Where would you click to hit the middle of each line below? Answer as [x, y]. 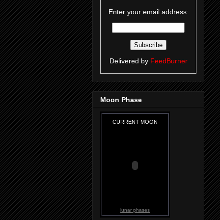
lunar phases [135, 210]
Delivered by [130, 61]
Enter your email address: [148, 12]
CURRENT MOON [135, 122]
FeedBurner [169, 61]
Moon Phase [121, 100]
